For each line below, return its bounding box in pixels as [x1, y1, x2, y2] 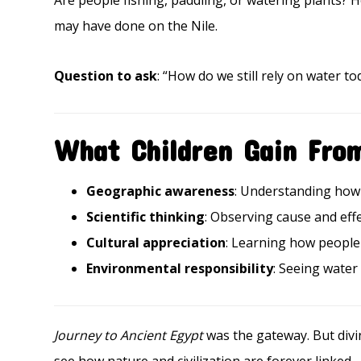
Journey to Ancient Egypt [54, 326, 204, 344]
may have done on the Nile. [54, 17, 218, 35]
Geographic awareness [86, 182, 235, 200]
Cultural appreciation [86, 234, 226, 251]
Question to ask [54, 67, 158, 85]
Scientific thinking [86, 208, 205, 226]
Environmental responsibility [86, 259, 274, 277]
